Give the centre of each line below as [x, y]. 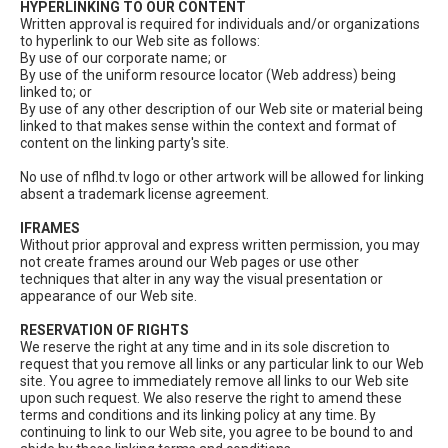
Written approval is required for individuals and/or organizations [220, 24]
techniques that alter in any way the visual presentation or [201, 279]
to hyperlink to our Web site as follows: [140, 41]
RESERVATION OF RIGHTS [104, 330]
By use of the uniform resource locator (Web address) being [208, 75]
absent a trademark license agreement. [144, 194]
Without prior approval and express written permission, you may [220, 245]
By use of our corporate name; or [123, 58]
